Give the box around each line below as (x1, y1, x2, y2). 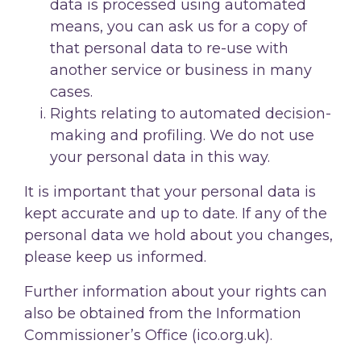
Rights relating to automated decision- (50, 104, 331, 122)
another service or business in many (50, 60, 312, 79)
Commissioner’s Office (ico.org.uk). (24, 326, 272, 344)
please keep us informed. (24, 247, 206, 266)
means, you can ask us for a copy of (50, 17, 307, 35)
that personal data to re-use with (50, 39, 288, 57)
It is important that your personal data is (24, 182, 316, 201)
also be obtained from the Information (24, 304, 301, 322)
